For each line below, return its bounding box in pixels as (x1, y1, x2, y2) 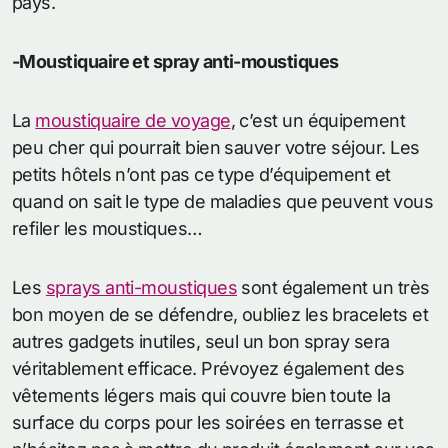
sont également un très (236, 277, 430, 299)
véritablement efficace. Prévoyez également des (12, 358, 405, 380)
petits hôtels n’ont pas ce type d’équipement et (12, 164, 391, 186)
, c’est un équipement (230, 110, 406, 132)
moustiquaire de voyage (35, 110, 231, 132)
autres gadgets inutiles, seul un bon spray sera (12, 331, 390, 353)
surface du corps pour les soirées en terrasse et (12, 412, 404, 434)
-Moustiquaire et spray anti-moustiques (12, 51, 339, 73)
